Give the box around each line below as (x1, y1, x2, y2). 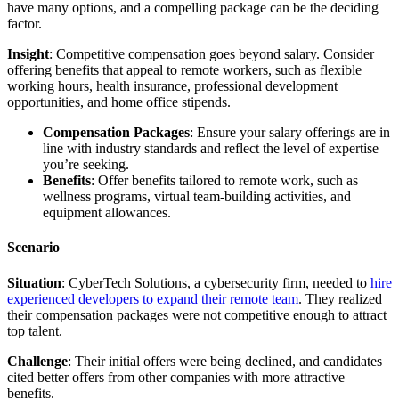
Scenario (7, 240, 60, 256)
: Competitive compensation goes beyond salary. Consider (49, 46, 374, 62)
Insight (7, 46, 49, 62)
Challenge (7, 353, 68, 369)
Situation (7, 274, 61, 290)
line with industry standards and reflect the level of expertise (43, 141, 379, 157)
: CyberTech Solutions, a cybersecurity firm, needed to (61, 274, 370, 290)
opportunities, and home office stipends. (7, 94, 231, 110)
